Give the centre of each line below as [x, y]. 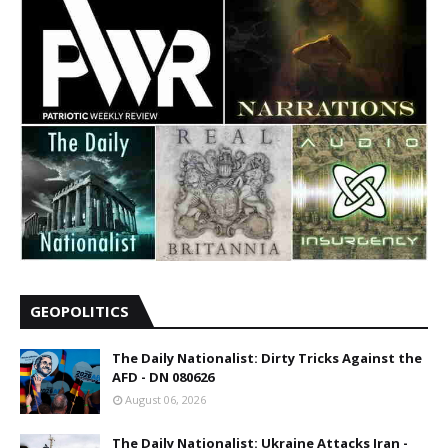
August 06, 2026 [165, 400]
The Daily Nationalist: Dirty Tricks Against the [267, 358]
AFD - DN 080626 [163, 377]
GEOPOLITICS [79, 311]
